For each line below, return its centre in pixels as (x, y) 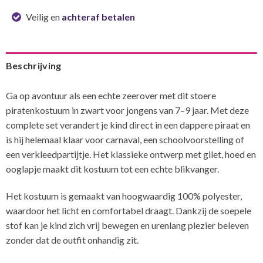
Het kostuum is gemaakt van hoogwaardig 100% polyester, (124, 195)
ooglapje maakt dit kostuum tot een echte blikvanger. (112, 168)
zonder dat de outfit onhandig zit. (72, 240)
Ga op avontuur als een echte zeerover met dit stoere (111, 95)
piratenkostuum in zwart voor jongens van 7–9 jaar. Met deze (127, 110)
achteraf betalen (98, 17)
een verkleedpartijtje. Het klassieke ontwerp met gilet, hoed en (131, 154)
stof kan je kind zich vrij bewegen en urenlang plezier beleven (127, 225)
